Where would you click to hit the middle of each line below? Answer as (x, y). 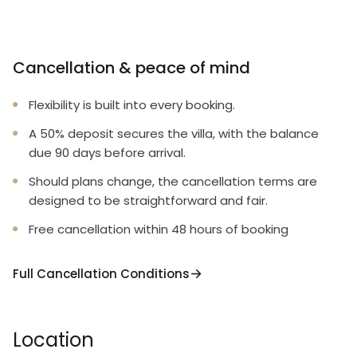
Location (53, 340)
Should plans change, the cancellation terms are (173, 181)
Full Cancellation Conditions (101, 273)
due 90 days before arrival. (107, 153)
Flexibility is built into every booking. (132, 105)
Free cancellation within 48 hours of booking (159, 229)
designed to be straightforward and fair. (148, 200)
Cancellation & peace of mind (131, 68)
